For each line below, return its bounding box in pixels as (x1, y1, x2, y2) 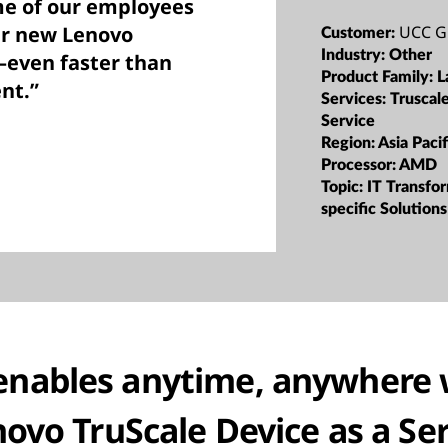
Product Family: (321, 68, 438, 85)
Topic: (321, 178, 368, 195)
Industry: (321, 46, 390, 63)
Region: (321, 134, 379, 151)
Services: (321, 90, 391, 107)
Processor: (321, 156, 400, 173)
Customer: (321, 24, 400, 41)
